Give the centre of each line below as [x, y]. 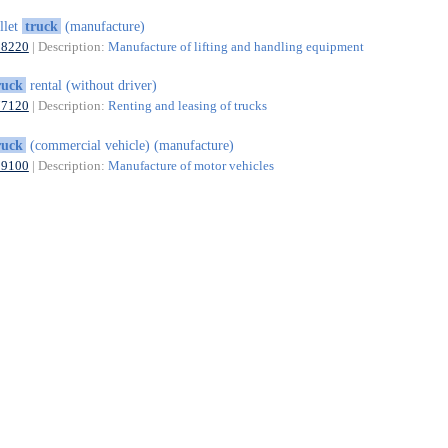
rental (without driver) [91, 85]
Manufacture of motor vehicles [190, 165]
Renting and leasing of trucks [187, 106]
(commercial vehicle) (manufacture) [129, 144]
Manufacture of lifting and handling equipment [235, 46]
